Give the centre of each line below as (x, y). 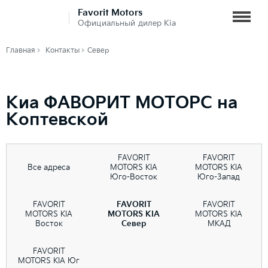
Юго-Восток (134, 177)
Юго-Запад (219, 177)
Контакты (63, 51)
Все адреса (49, 168)
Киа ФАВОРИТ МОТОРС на (122, 103)
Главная (21, 51)
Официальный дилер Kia (127, 23)
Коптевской (57, 120)
